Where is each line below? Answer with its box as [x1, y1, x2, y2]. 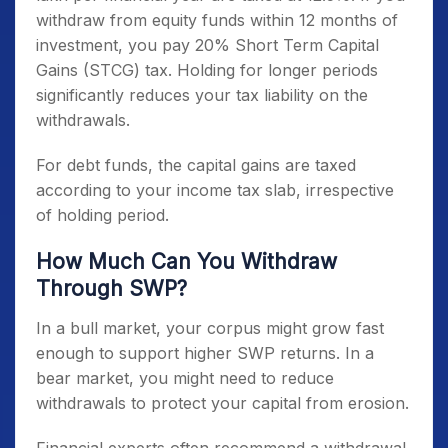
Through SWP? [36, 276, 187, 301]
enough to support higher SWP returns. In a [36, 343, 374, 363]
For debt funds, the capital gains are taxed [36, 155, 356, 175]
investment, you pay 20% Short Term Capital [36, 35, 379, 55]
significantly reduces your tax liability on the [36, 85, 368, 105]
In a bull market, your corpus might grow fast [36, 318, 384, 338]
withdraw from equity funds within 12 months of [36, 10, 398, 30]
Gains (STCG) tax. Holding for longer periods [36, 60, 378, 80]
